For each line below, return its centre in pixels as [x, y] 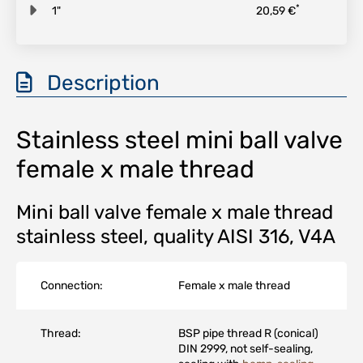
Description [96, 83]
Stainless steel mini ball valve [179, 140]
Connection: [72, 286]
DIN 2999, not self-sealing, [246, 349]
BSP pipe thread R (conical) [248, 333]
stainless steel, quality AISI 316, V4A [176, 237]
